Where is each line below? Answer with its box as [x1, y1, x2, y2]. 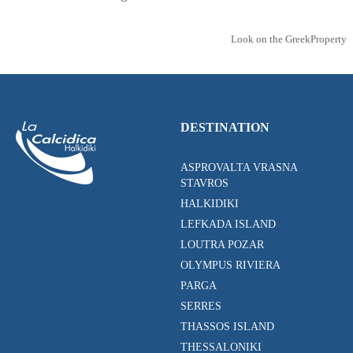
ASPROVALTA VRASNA [180, 162, 297, 174]
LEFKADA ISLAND [180, 218, 276, 231]
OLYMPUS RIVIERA [180, 259, 281, 272]
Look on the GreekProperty [231, 33, 347, 46]
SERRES [180, 300, 221, 313]
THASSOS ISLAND [180, 321, 274, 333]
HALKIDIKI [180, 198, 239, 210]
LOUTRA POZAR [180, 239, 264, 251]
